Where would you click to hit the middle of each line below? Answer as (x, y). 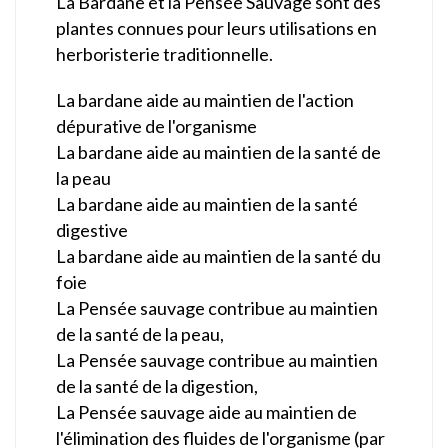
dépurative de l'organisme (156, 125)
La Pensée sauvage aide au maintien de (206, 411)
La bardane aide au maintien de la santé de (218, 151)
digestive (92, 229)
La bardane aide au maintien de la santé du (218, 255)
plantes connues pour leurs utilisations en (216, 27)
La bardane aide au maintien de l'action (205, 99)
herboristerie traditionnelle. (164, 53)
